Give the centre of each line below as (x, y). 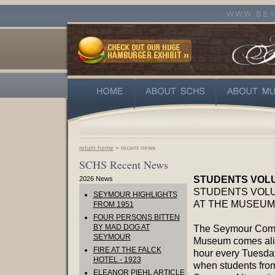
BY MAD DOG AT (121, 227)
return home (96, 148)
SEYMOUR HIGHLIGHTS (135, 195)
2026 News (96, 179)
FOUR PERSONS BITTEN (136, 217)
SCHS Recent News (123, 165)
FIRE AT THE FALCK (127, 250)
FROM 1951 (113, 204)
